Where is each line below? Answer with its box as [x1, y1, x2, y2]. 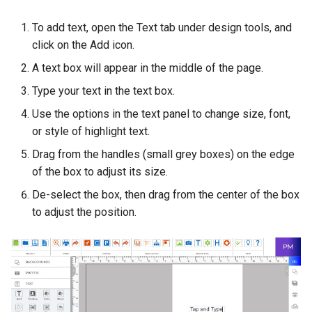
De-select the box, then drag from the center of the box [32, 188, 299, 201]
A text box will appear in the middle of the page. [32, 61, 263, 75]
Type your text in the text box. [32, 84, 175, 97]
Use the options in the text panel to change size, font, [32, 107, 290, 120]
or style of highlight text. [32, 125, 150, 138]
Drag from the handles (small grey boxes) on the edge [32, 148, 295, 161]
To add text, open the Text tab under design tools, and [32, 21, 292, 34]
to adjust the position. [32, 205, 136, 219]
